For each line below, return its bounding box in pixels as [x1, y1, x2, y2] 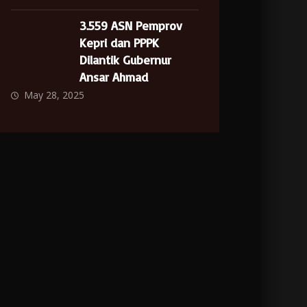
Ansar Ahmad [79, 69, 149, 84]
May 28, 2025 [24, 88, 85, 101]
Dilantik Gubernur [79, 52, 172, 67]
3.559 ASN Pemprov [79, 18, 183, 33]
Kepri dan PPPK [79, 35, 160, 50]
